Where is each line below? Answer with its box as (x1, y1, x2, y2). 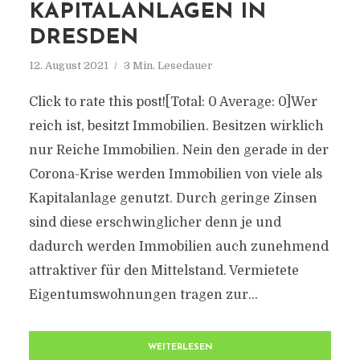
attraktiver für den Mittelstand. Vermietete (28, 264, 299, 278)
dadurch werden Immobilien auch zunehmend (28, 239, 329, 254)
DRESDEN (28, 27, 138, 49)
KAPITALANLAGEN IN (28, 2, 266, 23)
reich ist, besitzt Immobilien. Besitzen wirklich (28, 119, 324, 133)
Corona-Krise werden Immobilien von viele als (28, 167, 322, 182)
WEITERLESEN (147, 343, 213, 352)
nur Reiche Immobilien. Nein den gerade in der (28, 143, 329, 157)
